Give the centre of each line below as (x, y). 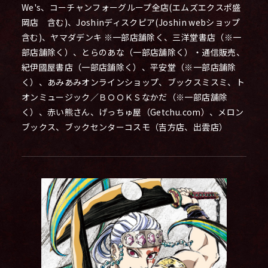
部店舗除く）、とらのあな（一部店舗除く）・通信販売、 (133, 52)
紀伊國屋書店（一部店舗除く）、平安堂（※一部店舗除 (129, 67)
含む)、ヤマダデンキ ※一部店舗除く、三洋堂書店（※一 (131, 37)
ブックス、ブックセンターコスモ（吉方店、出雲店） (124, 127)
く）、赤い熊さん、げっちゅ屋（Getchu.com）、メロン (133, 112)
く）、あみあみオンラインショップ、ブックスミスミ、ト (133, 82)
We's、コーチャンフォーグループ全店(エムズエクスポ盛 (131, 7)
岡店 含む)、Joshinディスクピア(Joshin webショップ (131, 22)
